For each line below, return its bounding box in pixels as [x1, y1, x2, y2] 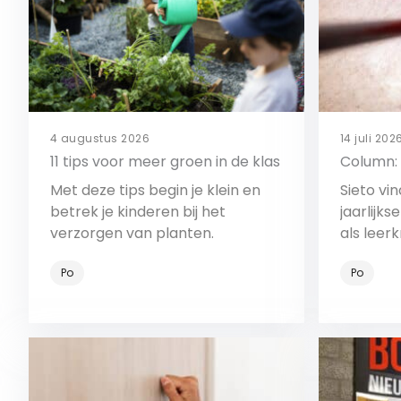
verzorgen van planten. [50, 223, 214, 243]
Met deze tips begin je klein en [50, 180, 260, 200]
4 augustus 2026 [50, 131, 150, 146]
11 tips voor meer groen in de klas [50, 151, 280, 172]
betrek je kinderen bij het [50, 201, 226, 222]
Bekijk [130, 337, 175, 358]
